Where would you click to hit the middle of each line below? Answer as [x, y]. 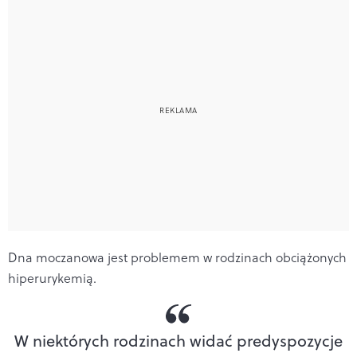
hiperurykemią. [52, 278]
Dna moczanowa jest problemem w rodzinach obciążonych [177, 257]
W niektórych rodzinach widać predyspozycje [178, 340]
